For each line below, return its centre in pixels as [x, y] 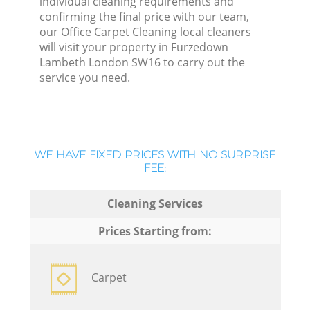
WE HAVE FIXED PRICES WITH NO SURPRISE [155, 155]
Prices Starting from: [155, 231]
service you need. [85, 78]
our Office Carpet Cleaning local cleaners [146, 32]
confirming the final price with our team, [145, 17]
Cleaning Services [155, 203]
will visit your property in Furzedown [134, 47]
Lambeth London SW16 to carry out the [143, 63]
